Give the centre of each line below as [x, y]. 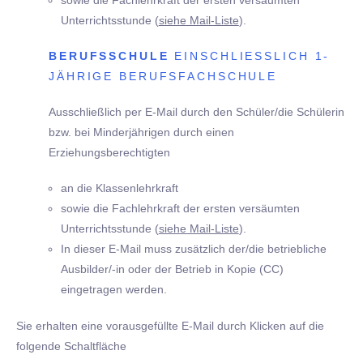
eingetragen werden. [113, 290]
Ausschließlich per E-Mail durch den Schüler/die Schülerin [196, 112]
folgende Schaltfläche [71, 346]
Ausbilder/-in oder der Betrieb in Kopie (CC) [172, 269]
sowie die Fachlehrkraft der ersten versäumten [180, 209]
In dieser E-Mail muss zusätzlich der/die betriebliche [193, 249]
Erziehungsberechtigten [109, 153]
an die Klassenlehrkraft [119, 188]
